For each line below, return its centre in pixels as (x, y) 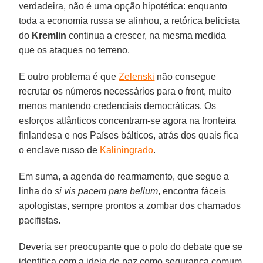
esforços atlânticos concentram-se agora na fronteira (128, 120)
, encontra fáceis (192, 191)
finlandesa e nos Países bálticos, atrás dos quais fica (129, 135)
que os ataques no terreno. (75, 50)
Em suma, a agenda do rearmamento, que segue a (124, 176)
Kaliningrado (127, 150)
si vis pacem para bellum (105, 191)
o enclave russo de (60, 150)
